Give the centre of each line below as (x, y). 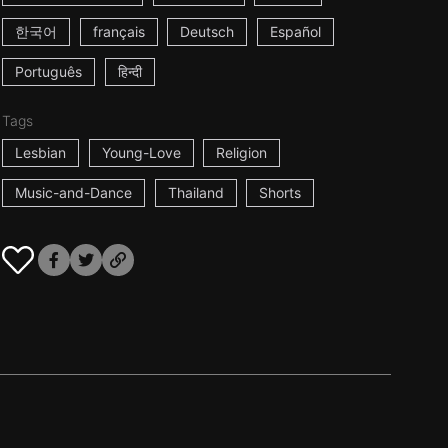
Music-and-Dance (73, 192)
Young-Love (141, 152)
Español (296, 31)
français (118, 31)
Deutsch (207, 31)
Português (48, 71)
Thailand (195, 192)
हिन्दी (129, 71)
